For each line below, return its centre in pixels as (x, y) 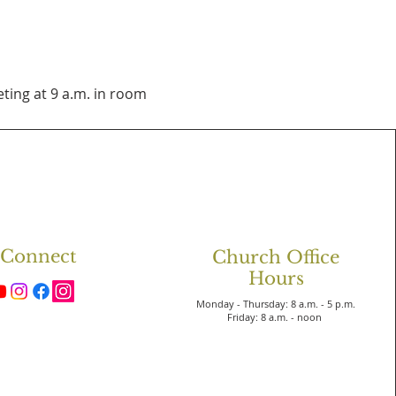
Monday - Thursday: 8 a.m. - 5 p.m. (276, 304)
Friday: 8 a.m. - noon (276, 317)
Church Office (276, 257)
